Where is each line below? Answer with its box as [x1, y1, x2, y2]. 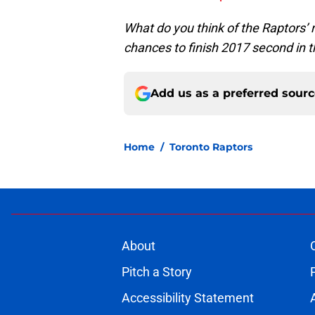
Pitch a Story [121, 264, 192, 280]
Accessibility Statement [121, 290, 254, 306]
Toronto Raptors [169, 141, 252, 154]
